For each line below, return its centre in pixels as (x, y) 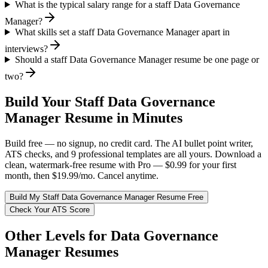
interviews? (26, 48)
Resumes (90, 252)
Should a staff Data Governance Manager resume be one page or (137, 59)
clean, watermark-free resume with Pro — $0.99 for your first (121, 165)
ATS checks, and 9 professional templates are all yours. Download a (133, 154)
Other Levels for (58, 235)
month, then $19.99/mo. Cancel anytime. (82, 175)
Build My (26, 197)
